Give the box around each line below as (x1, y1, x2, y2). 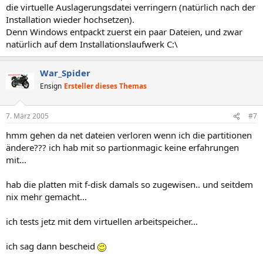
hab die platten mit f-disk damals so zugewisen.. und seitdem (6, 178, 253, 190)
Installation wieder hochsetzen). (6, 13, 134, 25)
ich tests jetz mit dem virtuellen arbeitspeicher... (6, 215, 198, 227)
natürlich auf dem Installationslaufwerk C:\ (6, 38, 178, 50)
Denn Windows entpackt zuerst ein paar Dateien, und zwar (6, 25, 242, 38)
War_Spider (40, 66, 90, 79)
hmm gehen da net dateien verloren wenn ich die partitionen (6, 129, 252, 141)
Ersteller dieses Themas (64, 80, 147, 91)
